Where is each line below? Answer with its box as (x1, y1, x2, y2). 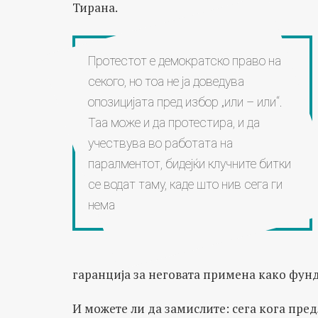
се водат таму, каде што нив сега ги (87, 177, 283, 192)
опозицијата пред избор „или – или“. (87, 94, 283, 109)
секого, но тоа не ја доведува (87, 74, 244, 89)
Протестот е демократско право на (87, 53, 281, 68)
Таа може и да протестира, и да (87, 115, 260, 130)
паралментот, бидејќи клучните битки (87, 156, 291, 171)
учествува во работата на (87, 136, 233, 150)
